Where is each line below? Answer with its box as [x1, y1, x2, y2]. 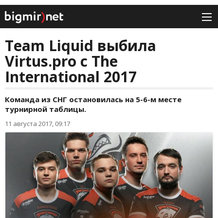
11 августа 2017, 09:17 [5, 119, 70, 128]
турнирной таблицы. [5, 104, 86, 114]
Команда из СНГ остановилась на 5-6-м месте [5, 94, 182, 105]
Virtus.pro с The [5, 51, 118, 72]
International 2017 [5, 67, 137, 87]
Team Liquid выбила [5, 36, 156, 56]
